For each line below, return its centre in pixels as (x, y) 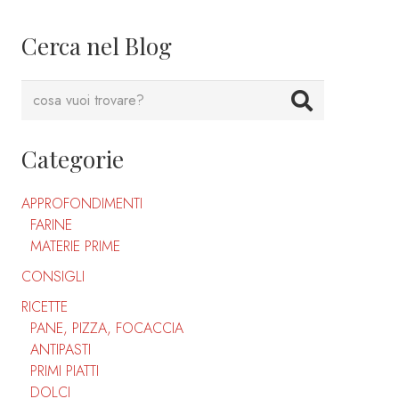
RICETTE (45, 307)
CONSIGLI (53, 277)
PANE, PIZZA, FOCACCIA (107, 329)
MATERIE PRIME (75, 247)
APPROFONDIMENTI (82, 204)
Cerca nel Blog (97, 46)
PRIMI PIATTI (65, 371)
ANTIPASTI (61, 350)
